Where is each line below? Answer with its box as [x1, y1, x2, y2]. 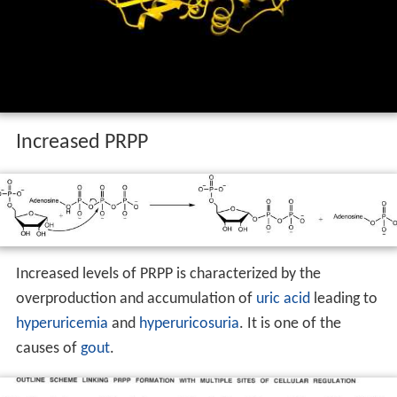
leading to [309, 290, 378, 307]
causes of [15, 339, 81, 357]
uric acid [255, 290, 310, 307]
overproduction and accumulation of [15, 290, 256, 307]
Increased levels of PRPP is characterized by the [15, 265, 321, 283]
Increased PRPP [15, 131, 148, 153]
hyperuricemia [15, 315, 108, 332]
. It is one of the [238, 315, 341, 332]
